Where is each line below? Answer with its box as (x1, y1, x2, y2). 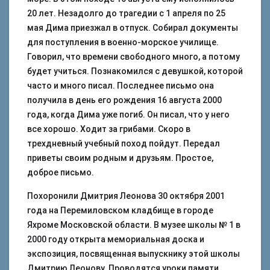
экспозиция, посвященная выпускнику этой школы (27, 249, 240, 259)
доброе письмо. (27, 168, 94, 177)
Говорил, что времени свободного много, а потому (27, 52, 240, 61)
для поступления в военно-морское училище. (27, 37, 219, 47)
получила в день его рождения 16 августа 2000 (27, 95, 222, 105)
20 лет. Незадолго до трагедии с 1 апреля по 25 (27, 8, 225, 18)
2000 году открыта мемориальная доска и (27, 234, 204, 244)
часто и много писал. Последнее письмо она (27, 81, 214, 90)
